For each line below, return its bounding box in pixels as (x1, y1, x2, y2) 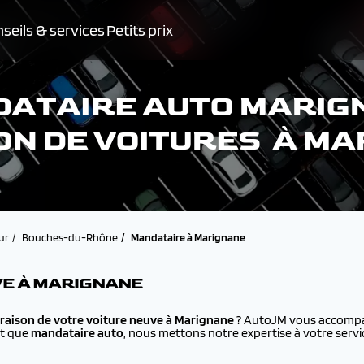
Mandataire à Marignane (131, 231, 245, 244)
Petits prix (106, 20, 173, 40)
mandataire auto (31, 325, 123, 340)
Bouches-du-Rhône (22, 231, 118, 244)
